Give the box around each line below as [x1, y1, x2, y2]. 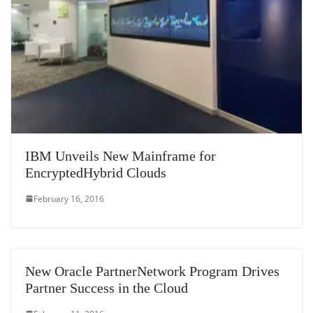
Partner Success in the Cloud [25, 279, 188, 296]
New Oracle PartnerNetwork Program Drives [25, 263, 279, 279]
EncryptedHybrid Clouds [25, 164, 166, 180]
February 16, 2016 [34, 192, 104, 205]
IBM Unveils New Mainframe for [25, 147, 216, 163]
